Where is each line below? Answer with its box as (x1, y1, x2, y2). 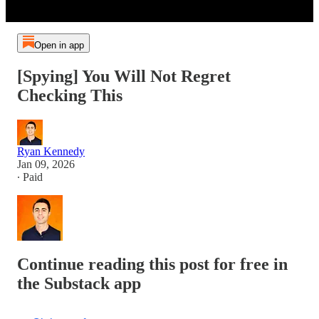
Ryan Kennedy (17, 145, 85, 157)
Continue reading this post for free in (17, 254, 288, 273)
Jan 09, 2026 (17, 158, 75, 170)
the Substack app (17, 273, 141, 293)
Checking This (17, 86, 122, 105)
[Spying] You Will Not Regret (17, 67, 231, 86)
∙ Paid (17, 171, 43, 183)
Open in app (33, 40, 84, 51)
